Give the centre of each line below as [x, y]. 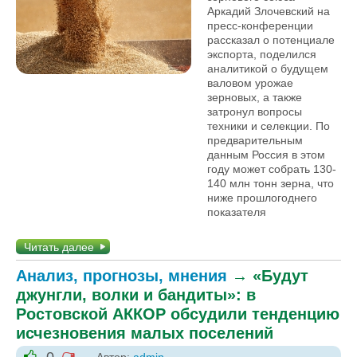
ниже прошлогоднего [262, 198]
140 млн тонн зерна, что [271, 183]
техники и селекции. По [269, 126]
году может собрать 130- [272, 169]
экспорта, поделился [262, 54]
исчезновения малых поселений [145, 333]
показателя [237, 212]
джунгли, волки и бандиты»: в [136, 295]
